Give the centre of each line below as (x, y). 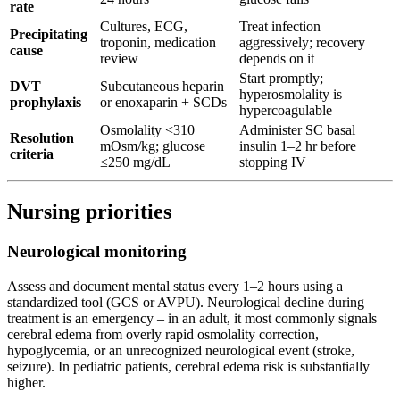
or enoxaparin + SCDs (163, 103)
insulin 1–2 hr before (298, 146)
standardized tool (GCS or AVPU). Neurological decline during (186, 302)
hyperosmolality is (291, 95)
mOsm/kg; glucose (153, 146)
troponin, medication (158, 43)
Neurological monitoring (97, 252)
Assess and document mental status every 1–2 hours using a (175, 286)
